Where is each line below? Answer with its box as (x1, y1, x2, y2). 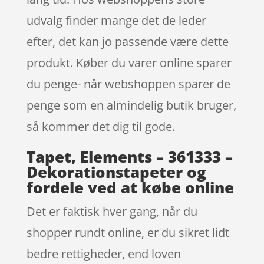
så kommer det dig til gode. (26, 118, 175, 135)
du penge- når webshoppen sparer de (26, 76, 230, 93)
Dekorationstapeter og (26, 161, 206, 183)
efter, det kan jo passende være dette (26, 34, 229, 50)
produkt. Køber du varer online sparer (26, 55, 232, 71)
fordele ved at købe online (26, 177, 234, 199)
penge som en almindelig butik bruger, (26, 97, 236, 114)
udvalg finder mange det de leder (26, 12, 206, 29)
